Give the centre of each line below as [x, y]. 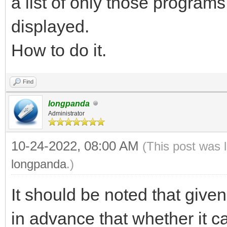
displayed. [55, 26]
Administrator [66, 113]
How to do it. [59, 50]
